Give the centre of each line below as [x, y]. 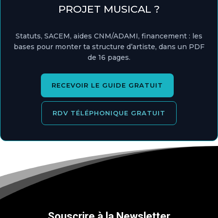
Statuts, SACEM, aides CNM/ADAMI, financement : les [109, 36]
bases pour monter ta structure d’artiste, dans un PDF [109, 47]
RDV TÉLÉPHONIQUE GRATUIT [109, 113]
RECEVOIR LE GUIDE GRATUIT [107, 85]
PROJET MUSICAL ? [109, 9]
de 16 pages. [109, 57]
